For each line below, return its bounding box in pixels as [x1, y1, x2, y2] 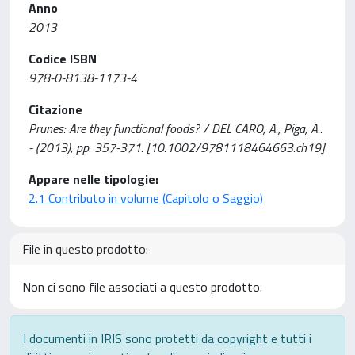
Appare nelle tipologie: [29, 170, 158, 189]
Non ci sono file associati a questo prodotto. [22, 277, 262, 296]
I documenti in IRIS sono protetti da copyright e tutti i [23, 329, 311, 348]
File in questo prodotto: [22, 239, 148, 258]
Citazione [29, 100, 82, 119]
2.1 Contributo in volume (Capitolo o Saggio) [29, 189, 263, 208]
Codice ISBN [29, 49, 97, 68]
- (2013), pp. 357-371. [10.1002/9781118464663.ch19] [29, 138, 324, 157]
